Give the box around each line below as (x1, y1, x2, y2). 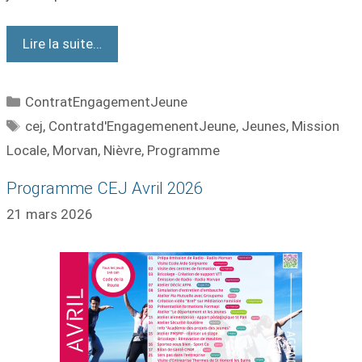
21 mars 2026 (6, 206, 93, 222)
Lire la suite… (23, 35, 102, 52)
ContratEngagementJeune (25, 93, 188, 110)
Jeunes (242, 117, 287, 134)
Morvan (53, 141, 98, 158)
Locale (6, 141, 47, 158)
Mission (292, 117, 340, 134)
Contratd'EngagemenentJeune (48, 117, 237, 134)
